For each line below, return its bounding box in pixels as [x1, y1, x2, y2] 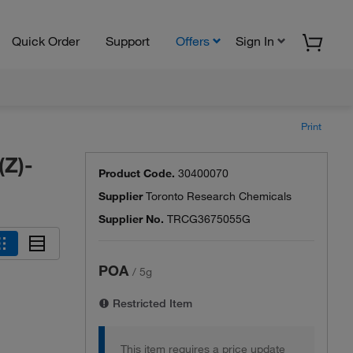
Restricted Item [110, 296, 192, 310]
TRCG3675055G [167, 212, 251, 226]
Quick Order [12, 32, 80, 49]
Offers [176, 32, 210, 49]
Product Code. [98, 166, 175, 180]
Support [106, 32, 150, 49]
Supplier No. [98, 212, 164, 226]
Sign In [236, 32, 274, 49]
